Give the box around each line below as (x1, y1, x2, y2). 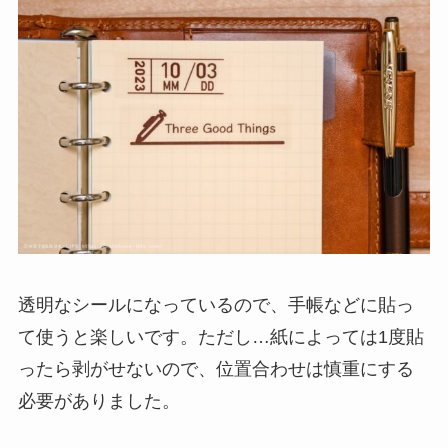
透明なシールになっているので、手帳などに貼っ (17, 295, 414, 316)
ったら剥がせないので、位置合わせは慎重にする (17, 359, 414, 380)
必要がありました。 (17, 391, 180, 412)
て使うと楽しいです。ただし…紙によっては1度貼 (17, 327, 424, 348)
